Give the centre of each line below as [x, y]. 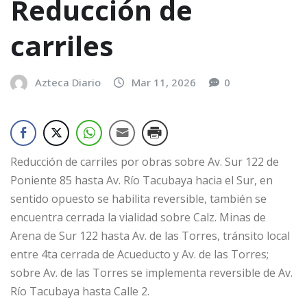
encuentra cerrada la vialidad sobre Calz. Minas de [138, 218]
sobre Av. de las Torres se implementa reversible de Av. [151, 273]
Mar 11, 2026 [164, 82]
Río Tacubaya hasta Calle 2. [80, 292]
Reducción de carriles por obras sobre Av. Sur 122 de [145, 162]
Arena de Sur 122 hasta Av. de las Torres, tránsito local [150, 236]
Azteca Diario [68, 82]
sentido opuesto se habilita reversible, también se [138, 199]
